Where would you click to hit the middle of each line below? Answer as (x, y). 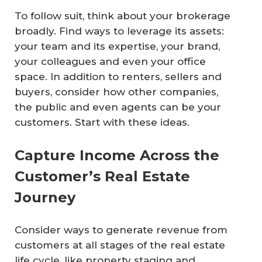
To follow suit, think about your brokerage (123, 16)
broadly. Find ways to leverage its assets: (119, 31)
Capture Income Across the (117, 155)
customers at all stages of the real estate (120, 245)
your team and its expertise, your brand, (117, 46)
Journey (45, 197)
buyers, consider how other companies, (116, 92)
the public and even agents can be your (118, 107)
